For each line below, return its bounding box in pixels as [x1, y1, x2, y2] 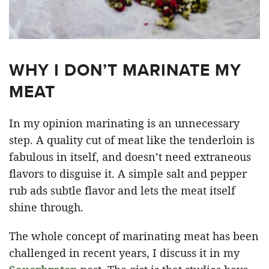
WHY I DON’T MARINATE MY [9, 58, 241, 83]
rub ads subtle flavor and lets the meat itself [9, 183, 235, 198]
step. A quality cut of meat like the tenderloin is [9, 133, 255, 148]
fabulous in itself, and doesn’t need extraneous [9, 150, 251, 165]
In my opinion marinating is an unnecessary [9, 116, 240, 131]
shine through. [9, 200, 83, 215]
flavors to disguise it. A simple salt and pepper [9, 166, 247, 181]
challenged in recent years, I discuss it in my [9, 246, 240, 261]
